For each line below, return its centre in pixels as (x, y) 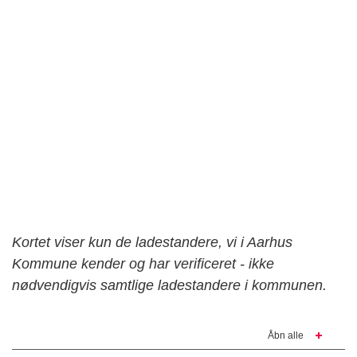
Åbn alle (286, 336)
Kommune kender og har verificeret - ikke (143, 264)
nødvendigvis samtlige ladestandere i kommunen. (169, 286)
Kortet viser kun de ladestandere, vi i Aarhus (152, 243)
